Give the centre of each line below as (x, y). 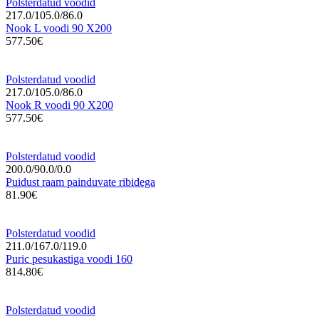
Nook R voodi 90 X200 (59, 105)
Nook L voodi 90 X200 (59, 28)
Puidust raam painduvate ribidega (80, 182)
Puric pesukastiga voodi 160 (69, 258)
